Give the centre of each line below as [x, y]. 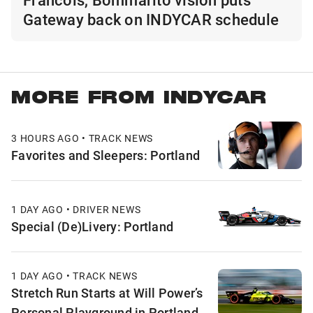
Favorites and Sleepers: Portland [105, 155]
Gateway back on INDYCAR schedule [151, 20]
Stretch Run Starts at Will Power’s [107, 293]
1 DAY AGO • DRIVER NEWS [76, 209]
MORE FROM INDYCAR [139, 100]
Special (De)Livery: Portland [92, 226]
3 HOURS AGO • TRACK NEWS [82, 138]
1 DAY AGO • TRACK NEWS [74, 276]
